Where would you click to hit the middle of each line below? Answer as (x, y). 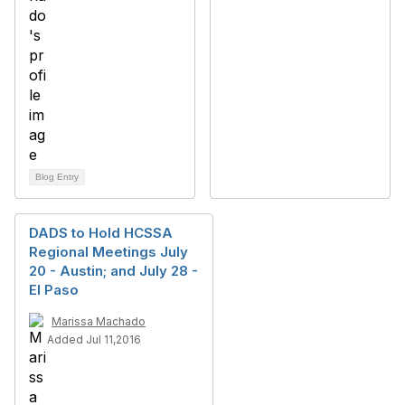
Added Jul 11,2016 (94, 339)
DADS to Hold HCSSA (101, 233)
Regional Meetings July (108, 252)
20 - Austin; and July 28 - (113, 271)
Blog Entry (57, 177)
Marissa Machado (99, 321)
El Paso (54, 290)
